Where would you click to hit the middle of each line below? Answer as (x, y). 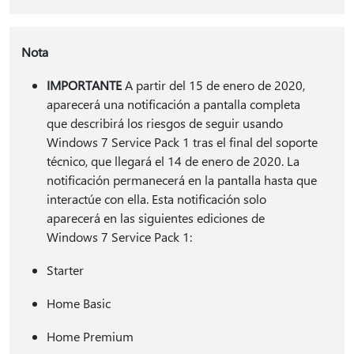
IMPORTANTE (84, 85)
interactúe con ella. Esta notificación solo (156, 199)
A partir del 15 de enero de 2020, (213, 85)
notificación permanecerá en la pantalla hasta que (181, 180)
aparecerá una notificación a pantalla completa (173, 104)
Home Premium (90, 336)
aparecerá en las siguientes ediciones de (155, 218)
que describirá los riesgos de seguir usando (164, 123)
